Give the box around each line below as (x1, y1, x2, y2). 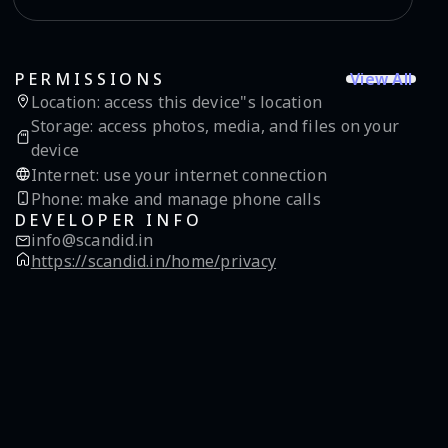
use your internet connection (98, 163, 327, 186)
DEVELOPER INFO (14, 209, 203, 232)
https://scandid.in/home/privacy (30, 250, 277, 273)
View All (350, 67, 412, 90)
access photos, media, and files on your (93, 115, 400, 138)
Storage (30, 115, 91, 138)
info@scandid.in (30, 229, 154, 252)
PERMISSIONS (14, 68, 166, 90)
